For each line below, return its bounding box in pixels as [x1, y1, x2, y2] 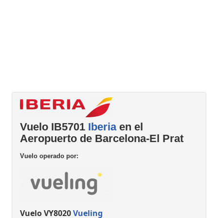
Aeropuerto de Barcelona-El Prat [20, 132, 183, 145]
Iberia [88, 120, 116, 133]
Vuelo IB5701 [20, 120, 88, 133]
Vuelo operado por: [20, 152, 78, 160]
